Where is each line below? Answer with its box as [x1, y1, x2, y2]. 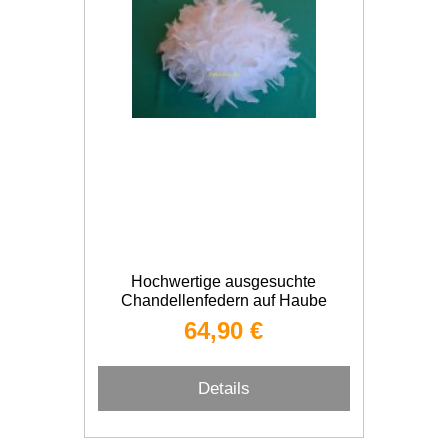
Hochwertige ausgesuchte [131, 273, 317, 290]
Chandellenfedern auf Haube [120, 292, 327, 309]
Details [197, 378, 250, 398]
